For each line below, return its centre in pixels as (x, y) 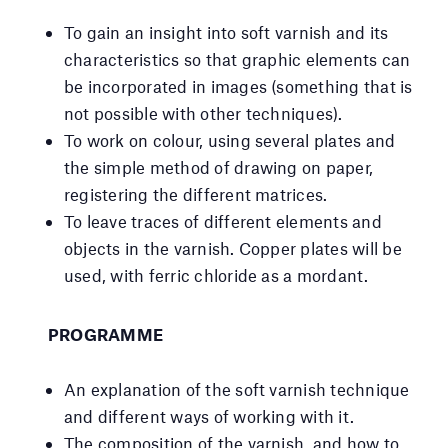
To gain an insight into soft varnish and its (226, 31)
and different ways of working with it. (209, 415)
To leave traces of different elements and (223, 220)
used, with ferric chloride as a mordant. (216, 274)
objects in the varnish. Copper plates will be (233, 247)
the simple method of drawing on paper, (219, 166)
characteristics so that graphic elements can (237, 58)
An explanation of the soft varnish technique (237, 388)
